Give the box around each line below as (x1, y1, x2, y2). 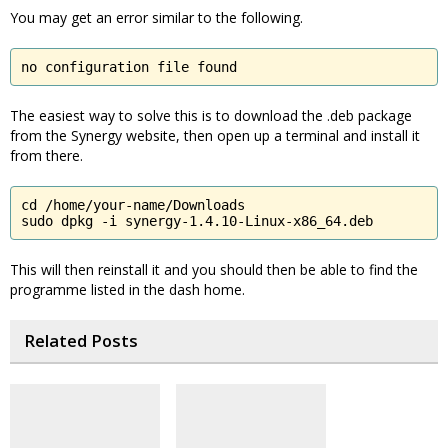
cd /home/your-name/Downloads (21, 197, 245, 213)
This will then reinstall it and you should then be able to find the (10, 260, 418, 279)
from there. (10, 146, 83, 165)
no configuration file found (21, 59, 237, 75)
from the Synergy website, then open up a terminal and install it (10, 126, 420, 145)
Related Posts (24, 330, 138, 352)
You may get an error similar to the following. (10, 8, 303, 27)
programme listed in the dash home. (10, 280, 245, 299)
